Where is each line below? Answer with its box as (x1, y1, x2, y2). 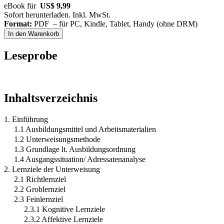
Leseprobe (4, 49, 57, 62)
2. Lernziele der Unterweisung (4, 165, 100, 174)
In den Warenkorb (8, 30, 59, 38)
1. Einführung (4, 115, 48, 124)
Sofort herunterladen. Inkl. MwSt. (4, 10, 110, 19)
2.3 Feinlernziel (14, 195, 63, 204)
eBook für (4, 1, 40, 10)
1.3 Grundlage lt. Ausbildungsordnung (14, 145, 135, 154)
